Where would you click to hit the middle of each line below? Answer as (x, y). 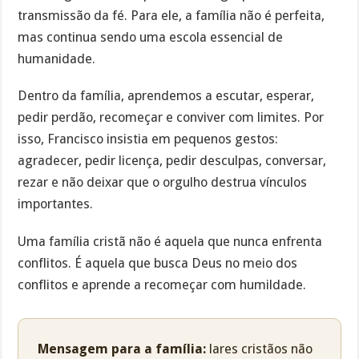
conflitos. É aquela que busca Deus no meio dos (158, 264)
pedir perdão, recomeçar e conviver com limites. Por (171, 118)
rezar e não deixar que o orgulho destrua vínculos (163, 183)
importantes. (56, 204)
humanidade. (57, 58)
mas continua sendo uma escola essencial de (151, 37)
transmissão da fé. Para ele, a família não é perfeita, (171, 15)
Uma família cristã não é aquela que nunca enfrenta (170, 242)
